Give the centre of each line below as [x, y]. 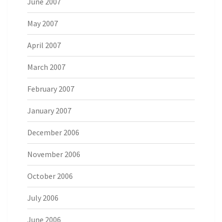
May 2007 [43, 24]
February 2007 [51, 89]
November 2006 [54, 154]
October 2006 [50, 176]
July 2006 [43, 198]
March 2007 [46, 67]
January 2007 [49, 111]
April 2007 [44, 45]
